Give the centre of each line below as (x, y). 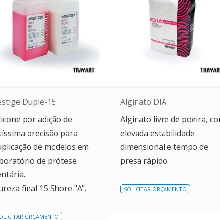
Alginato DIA (143, 102)
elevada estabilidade (157, 133)
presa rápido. (145, 161)
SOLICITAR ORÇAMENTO (155, 189)
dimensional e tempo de (164, 147)
